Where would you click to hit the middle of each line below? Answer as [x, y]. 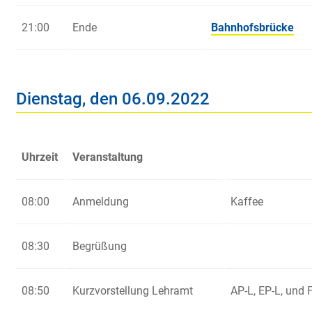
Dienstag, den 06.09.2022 [113, 99]
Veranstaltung [108, 157]
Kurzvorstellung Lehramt [133, 291]
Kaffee [247, 202]
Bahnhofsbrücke [252, 28]
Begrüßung [100, 247]
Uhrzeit [40, 157]
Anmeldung [101, 202]
